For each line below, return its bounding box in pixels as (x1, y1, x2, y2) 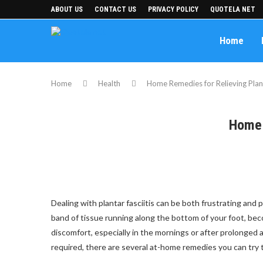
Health (98, 79, 120, 88)
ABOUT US (51, 5, 83, 14)
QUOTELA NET (210, 5, 255, 14)
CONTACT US (95, 5, 136, 14)
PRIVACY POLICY (148, 5, 198, 14)
